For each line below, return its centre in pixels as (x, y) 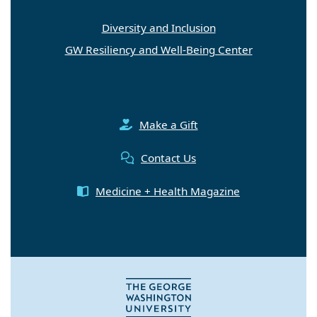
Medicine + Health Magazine (168, 191)
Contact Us (168, 157)
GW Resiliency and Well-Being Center (158, 49)
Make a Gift (168, 124)
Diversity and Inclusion (158, 27)
